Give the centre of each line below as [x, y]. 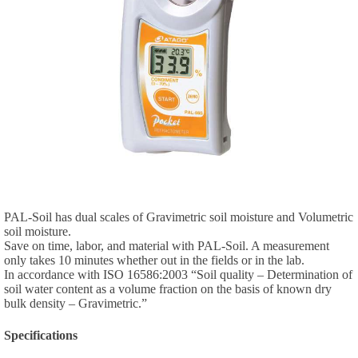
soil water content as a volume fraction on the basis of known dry [167, 288]
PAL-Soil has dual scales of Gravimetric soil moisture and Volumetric [178, 217]
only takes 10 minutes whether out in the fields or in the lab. [154, 260]
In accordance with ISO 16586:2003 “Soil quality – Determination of [178, 274]
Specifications [40, 336]
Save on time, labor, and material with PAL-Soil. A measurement [166, 245]
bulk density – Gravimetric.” [75, 303]
